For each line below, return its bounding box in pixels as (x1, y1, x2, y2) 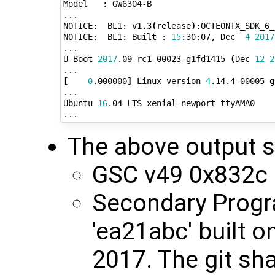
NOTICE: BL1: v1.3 (63, 21, 152, 31)
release (156, 21, 191, 31)
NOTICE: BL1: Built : (63, 32, 171, 42)
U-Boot (63, 54, 98, 64)
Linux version (131, 76, 206, 87)
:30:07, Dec (180, 32, 245, 42)
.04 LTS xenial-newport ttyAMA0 (107, 98, 255, 109)
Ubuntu (63, 98, 98, 109)
